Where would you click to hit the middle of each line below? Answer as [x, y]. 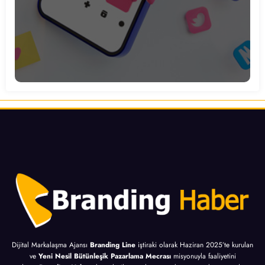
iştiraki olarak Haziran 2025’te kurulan [194, 245]
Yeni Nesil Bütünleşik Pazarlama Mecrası [106, 256]
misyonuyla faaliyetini [204, 256]
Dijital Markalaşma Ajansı [51, 245]
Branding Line [113, 245]
